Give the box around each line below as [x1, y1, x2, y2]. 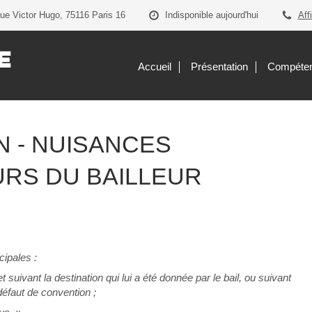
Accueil [138, 60, 171, 72]
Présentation [191, 60, 248, 72]
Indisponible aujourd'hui [164, 10, 258, 20]
